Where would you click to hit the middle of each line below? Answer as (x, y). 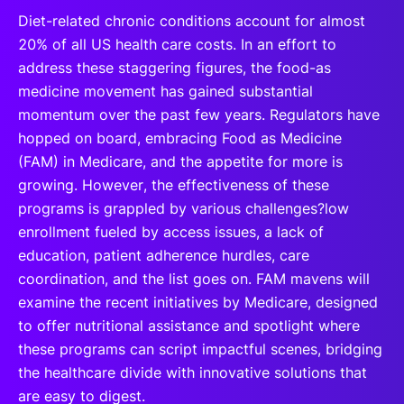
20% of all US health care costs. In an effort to (177, 44)
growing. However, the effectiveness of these (174, 185)
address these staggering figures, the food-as (174, 68)
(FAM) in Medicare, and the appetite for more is (180, 161)
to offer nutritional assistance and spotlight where (189, 326)
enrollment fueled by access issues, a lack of (171, 232)
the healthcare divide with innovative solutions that (193, 372)
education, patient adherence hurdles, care (164, 255)
